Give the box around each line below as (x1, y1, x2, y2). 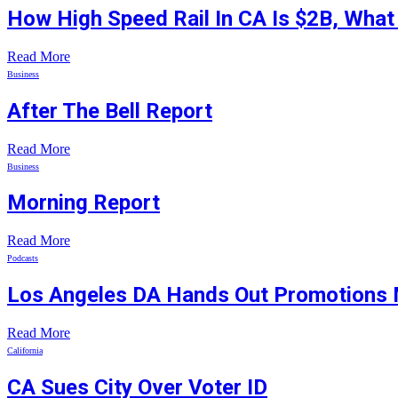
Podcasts (7, 253, 38, 264)
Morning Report (7, 190, 160, 216)
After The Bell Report (7, 98, 212, 123)
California (7, 346, 43, 356)
